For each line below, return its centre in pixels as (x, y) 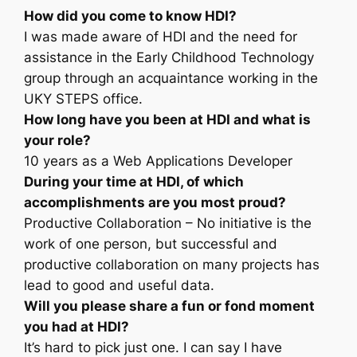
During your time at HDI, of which (134, 182)
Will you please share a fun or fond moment (170, 306)
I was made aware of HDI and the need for (161, 37)
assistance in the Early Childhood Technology (169, 58)
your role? (58, 141)
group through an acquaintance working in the (171, 78)
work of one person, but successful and (151, 244)
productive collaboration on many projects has (172, 265)
